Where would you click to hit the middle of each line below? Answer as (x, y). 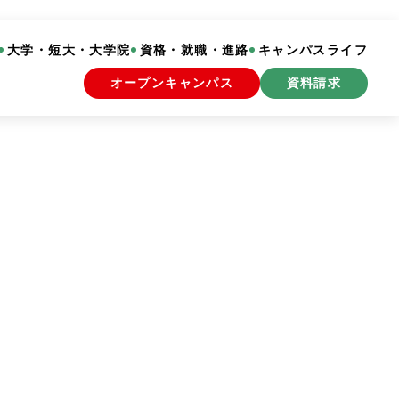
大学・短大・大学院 (69, 50)
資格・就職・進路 (194, 50)
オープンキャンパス (172, 83)
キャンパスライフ (313, 50)
